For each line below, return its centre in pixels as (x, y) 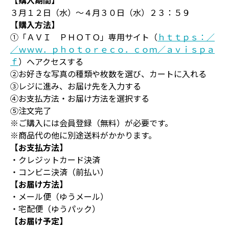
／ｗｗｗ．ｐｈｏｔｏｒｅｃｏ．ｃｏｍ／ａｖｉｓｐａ (112, 49)
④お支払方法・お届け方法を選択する (80, 98)
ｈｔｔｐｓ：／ (186, 37)
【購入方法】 (35, 24)
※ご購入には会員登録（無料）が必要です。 (91, 122)
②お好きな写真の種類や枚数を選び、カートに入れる (108, 73)
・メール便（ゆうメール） (59, 196)
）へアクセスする (51, 61)
